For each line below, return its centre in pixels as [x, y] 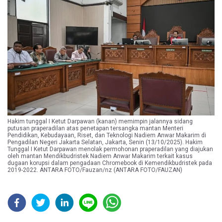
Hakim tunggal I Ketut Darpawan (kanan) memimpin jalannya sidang [100, 121]
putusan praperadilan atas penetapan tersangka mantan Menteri [95, 128]
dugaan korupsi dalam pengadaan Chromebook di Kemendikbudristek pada [110, 163]
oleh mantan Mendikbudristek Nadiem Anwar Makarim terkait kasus [100, 156]
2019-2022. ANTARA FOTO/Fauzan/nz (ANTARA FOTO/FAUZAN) [95, 170]
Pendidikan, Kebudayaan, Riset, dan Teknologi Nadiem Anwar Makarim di [107, 135]
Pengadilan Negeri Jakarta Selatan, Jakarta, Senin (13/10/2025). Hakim [105, 142]
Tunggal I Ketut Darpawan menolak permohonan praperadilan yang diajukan [110, 149]
